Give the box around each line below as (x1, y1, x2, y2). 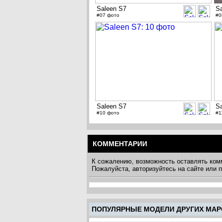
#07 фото (97, 12, 119, 18)
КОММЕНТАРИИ (93, 140, 147, 148)
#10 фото (97, 110, 119, 116)
